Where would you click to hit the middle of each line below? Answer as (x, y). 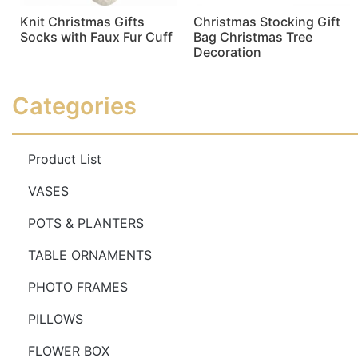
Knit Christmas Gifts (82, 22)
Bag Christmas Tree (253, 37)
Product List (65, 159)
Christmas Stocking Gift (267, 22)
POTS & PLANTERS (86, 223)
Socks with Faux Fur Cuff (96, 37)
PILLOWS (56, 319)
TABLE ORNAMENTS (90, 255)
